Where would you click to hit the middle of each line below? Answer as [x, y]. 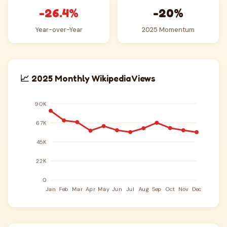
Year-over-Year [59, 30]
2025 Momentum [168, 30]
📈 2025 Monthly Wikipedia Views [88, 78]
